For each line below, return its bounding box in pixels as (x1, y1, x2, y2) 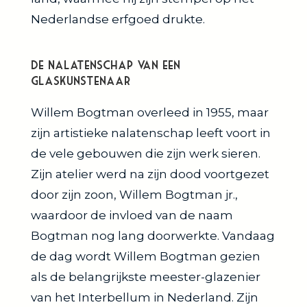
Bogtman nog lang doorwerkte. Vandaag (31, 228, 275, 243)
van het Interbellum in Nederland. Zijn (31, 290, 258, 304)
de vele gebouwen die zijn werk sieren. (31, 146, 260, 160)
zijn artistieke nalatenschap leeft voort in (31, 125, 271, 140)
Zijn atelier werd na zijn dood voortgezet (31, 167, 269, 181)
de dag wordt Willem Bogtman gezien (31, 249, 260, 263)
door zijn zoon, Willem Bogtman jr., (31, 187, 238, 201)
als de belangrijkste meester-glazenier (31, 269, 260, 284)
